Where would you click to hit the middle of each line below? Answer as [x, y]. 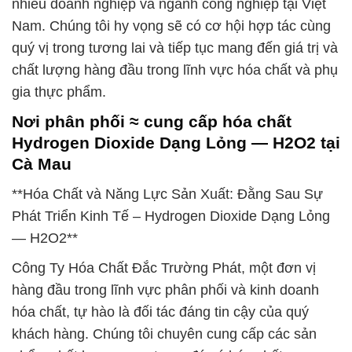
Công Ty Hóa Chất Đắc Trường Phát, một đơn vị [164, 268]
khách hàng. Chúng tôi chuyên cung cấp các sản [164, 334]
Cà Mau [42, 164]
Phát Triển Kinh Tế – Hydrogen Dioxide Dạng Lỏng [171, 216]
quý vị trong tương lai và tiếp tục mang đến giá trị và [175, 48]
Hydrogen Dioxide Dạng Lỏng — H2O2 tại [176, 143]
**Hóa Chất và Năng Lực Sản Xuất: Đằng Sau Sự [167, 194]
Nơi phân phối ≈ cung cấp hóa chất [152, 122]
